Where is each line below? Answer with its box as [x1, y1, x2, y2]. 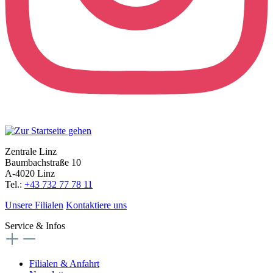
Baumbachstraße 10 [5, 157, 81, 168]
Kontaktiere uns [66, 199, 127, 210]
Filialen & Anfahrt [29, 258, 99, 269]
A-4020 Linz [5, 168, 55, 179]
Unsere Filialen [5, 199, 63, 210]
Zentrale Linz [5, 146, 57, 157]
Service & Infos [5, 220, 65, 231]
